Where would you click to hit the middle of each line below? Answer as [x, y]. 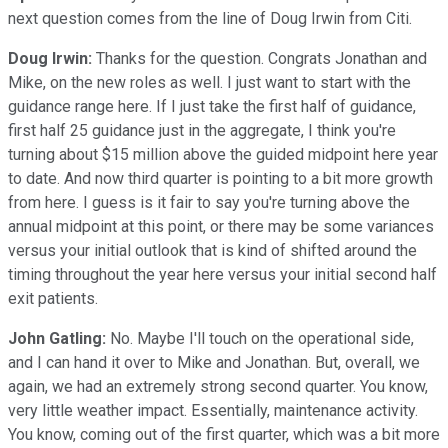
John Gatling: [57, 338]
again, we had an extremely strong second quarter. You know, [218, 386]
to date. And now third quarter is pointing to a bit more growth [220, 178]
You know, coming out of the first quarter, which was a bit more [224, 434]
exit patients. [53, 298]
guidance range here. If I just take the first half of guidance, [212, 106]
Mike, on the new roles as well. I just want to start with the [209, 82]
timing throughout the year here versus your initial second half [222, 274]
